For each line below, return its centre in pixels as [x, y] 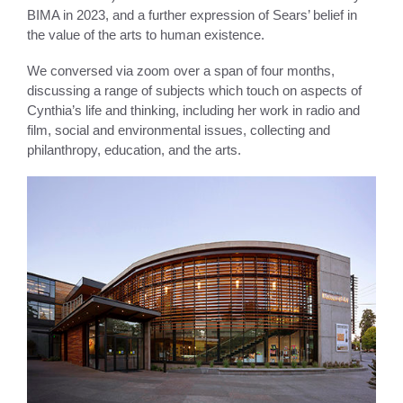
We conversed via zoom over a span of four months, [181, 71]
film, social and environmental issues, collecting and [179, 130]
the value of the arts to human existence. [146, 35]
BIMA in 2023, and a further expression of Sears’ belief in [192, 15]
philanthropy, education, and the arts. [136, 150]
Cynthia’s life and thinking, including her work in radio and [193, 111]
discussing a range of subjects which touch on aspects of [194, 91]
